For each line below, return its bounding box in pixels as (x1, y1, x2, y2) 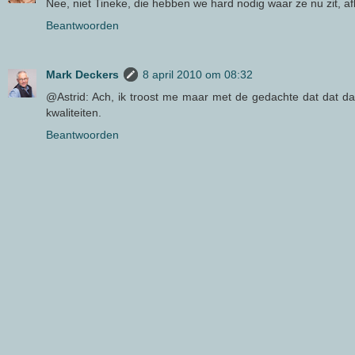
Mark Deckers (46, 68, 119, 81)
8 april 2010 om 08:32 (143, 68, 253, 81)
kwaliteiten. (46, 106, 101, 119)
